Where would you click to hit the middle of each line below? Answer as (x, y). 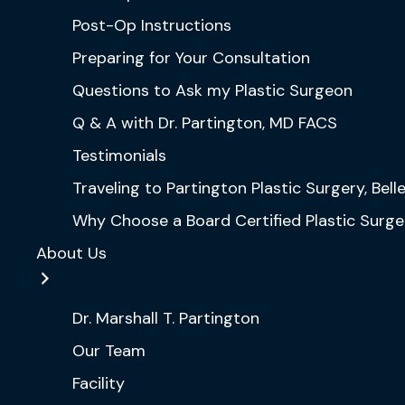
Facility (99, 383)
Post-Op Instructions (152, 25)
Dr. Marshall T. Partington (166, 318)
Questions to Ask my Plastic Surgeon (212, 90)
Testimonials (119, 155)
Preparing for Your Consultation (191, 58)
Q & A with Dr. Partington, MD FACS (205, 123)
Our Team (109, 351)
